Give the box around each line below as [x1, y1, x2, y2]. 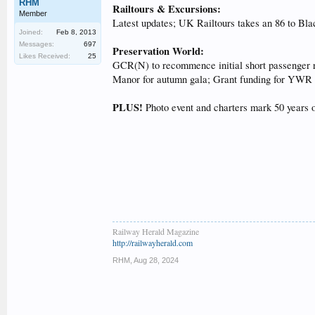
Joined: [19, 28, 43, 36]
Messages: [19, 40, 54, 48]
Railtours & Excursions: [112, 1, 221, 16]
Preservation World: [112, 44, 204, 58]
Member [19, 9, 47, 18]
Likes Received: [19, 52, 70, 60]
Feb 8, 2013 [56, 28, 96, 36]
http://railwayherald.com [112, 237, 193, 248]
